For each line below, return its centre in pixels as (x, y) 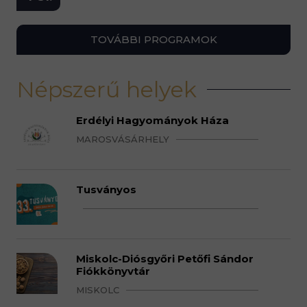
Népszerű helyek (107, 89)
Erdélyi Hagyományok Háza (152, 120)
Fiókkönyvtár (113, 271)
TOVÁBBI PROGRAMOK (153, 39)
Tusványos (106, 189)
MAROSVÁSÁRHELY (122, 139)
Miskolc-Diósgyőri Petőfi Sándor (164, 259)
